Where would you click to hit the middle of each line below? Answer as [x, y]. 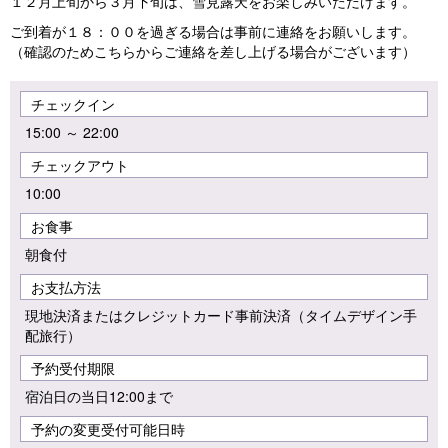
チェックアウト [80, 164]
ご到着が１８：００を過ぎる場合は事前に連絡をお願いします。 [213, 30]
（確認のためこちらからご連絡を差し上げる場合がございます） [213, 50]
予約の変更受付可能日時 [108, 428]
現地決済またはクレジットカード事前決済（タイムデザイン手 [221, 314]
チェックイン [73, 103]
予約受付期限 [73, 367]
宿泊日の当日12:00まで [99, 395]
